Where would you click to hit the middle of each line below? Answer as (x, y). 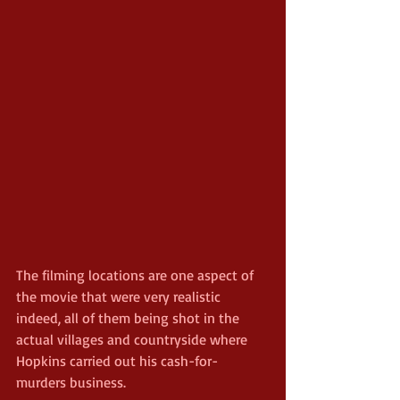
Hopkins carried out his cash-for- (117, 360)
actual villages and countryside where (133, 339)
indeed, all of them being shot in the (129, 317)
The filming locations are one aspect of (137, 275)
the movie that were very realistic (120, 296)
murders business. (71, 382)
